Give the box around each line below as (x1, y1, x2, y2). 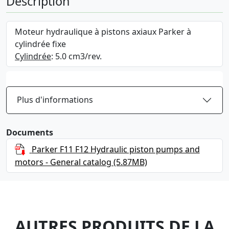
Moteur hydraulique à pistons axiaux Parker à (15, 26, 191, 37)
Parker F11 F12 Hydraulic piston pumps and (31, 143, 200, 155)
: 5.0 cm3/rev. (51, 50, 102, 62)
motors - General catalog (15, 156, 111, 168)
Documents (6, 126, 53, 138)
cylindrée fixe (15, 38, 66, 50)
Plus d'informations (17, 94, 93, 105)
